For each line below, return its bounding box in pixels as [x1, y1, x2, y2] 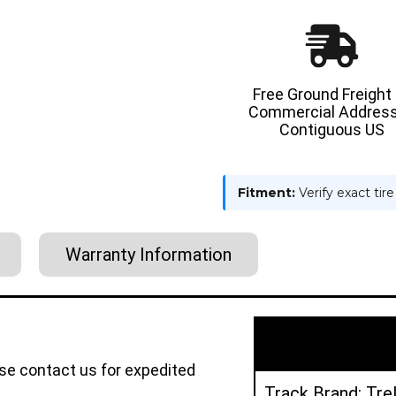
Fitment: [238, 184, 295, 201]
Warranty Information [65, 243, 232, 265]
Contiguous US [278, 119, 385, 139]
